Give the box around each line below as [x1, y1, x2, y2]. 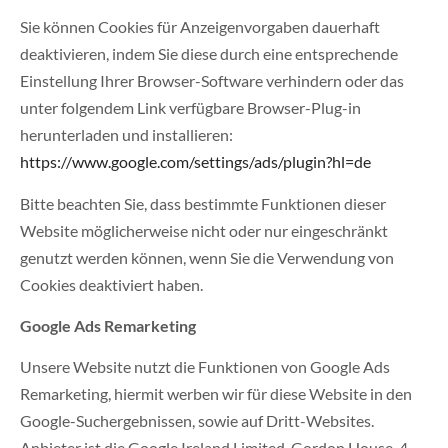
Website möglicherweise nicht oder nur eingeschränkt [20, 220, 388, 240]
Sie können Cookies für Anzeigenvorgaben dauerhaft [20, 17, 380, 37]
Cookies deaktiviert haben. [20, 274, 203, 294]
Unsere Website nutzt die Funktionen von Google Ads [20, 357, 390, 377]
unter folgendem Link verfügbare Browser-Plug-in [20, 98, 361, 118]
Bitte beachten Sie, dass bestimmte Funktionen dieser [20, 193, 386, 213]
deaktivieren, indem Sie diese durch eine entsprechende [20, 44, 398, 64]
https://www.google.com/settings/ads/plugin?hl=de [20, 152, 371, 172]
